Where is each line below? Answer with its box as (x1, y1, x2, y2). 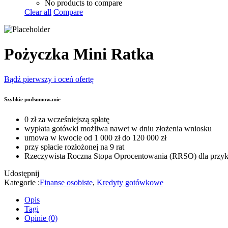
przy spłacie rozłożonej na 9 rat (24, 142, 124, 152)
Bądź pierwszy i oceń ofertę (4, 74, 94, 83)
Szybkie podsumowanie (4, 96, 61, 103)
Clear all (24, 7, 51, 16)
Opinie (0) (24, 214, 58, 223)
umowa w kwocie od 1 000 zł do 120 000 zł (24, 133, 166, 142)
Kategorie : (4, 178, 40, 187)
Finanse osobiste (40, 178, 93, 187)
